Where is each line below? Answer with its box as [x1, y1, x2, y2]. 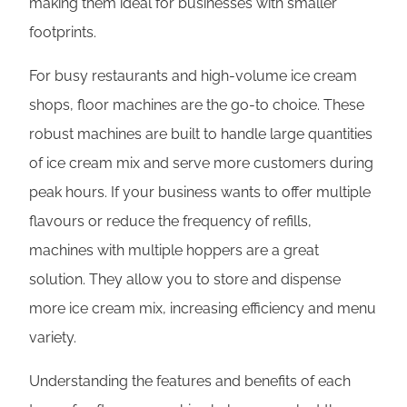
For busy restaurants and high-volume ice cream [29, 66, 357, 84]
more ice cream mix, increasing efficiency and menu [29, 299, 376, 317]
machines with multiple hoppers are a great [29, 241, 319, 259]
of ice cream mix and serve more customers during [29, 154, 373, 172]
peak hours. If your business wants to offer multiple [29, 183, 371, 201]
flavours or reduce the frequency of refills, [29, 212, 312, 230]
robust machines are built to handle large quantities [29, 124, 372, 143]
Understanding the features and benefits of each [29, 372, 351, 390]
